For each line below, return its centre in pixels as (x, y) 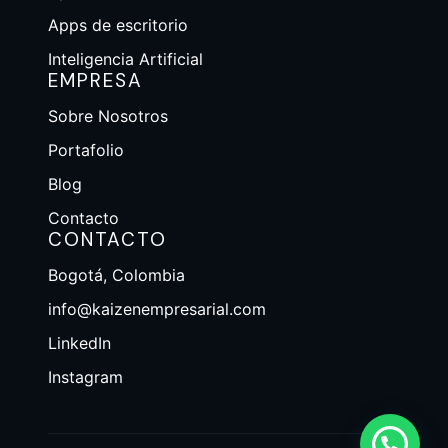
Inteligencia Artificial (125, 58)
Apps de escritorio (118, 24)
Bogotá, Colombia (116, 274)
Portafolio (86, 149)
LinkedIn (79, 342)
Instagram (85, 376)
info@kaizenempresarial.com (157, 308)
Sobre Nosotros (108, 115)
